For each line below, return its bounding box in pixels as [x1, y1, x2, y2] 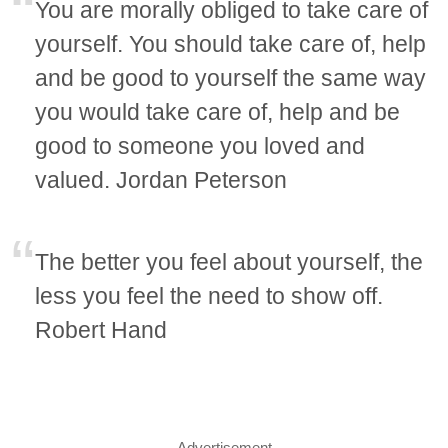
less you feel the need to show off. [35, 283, 384, 310]
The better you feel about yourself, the [35, 249, 424, 276]
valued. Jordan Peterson [35, 167, 288, 194]
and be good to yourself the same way [35, 65, 427, 92]
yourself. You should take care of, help [35, 31, 427, 58]
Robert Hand [35, 317, 168, 344]
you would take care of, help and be [35, 99, 401, 126]
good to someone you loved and [35, 133, 366, 160]
